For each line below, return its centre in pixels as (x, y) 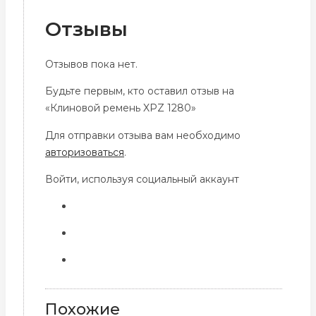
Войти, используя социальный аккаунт (142, 179)
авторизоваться (85, 152)
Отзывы (86, 29)
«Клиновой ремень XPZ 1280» (121, 108)
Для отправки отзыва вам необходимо (143, 135)
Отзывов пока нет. (91, 64)
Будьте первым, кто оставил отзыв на (140, 91)
